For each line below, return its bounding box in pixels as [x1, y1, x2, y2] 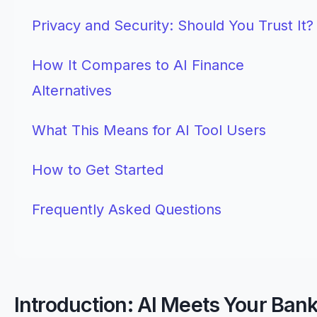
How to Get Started [32, 161, 163, 178]
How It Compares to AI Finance [32, 56, 244, 74]
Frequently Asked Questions [32, 200, 221, 218]
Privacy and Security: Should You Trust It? [32, 16, 313, 34]
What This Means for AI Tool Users [32, 121, 266, 139]
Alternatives [32, 81, 112, 99]
